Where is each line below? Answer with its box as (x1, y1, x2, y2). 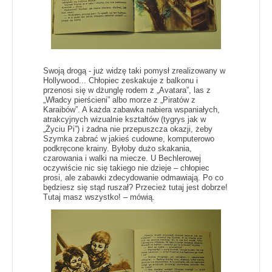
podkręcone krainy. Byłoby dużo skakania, (43, 143, 192, 153)
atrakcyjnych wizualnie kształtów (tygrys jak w (43, 114, 206, 124)
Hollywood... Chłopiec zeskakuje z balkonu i (43, 75, 198, 85)
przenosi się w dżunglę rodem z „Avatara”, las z (43, 85, 211, 95)
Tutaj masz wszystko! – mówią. (43, 192, 155, 202)
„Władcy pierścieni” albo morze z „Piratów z (43, 95, 195, 104)
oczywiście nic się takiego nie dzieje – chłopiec (43, 163, 209, 172)
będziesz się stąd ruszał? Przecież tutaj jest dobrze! (43, 182, 228, 192)
